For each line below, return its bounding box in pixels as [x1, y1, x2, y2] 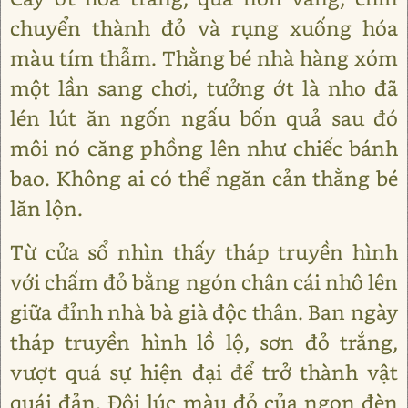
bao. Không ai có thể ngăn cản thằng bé [10, 165, 398, 192]
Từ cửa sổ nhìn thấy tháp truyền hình [10, 239, 398, 266]
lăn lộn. [10, 195, 83, 222]
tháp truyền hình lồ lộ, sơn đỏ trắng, [10, 329, 398, 356]
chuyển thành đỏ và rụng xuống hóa [10, 15, 398, 42]
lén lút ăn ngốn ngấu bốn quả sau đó [10, 105, 398, 132]
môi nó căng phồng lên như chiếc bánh [10, 135, 398, 162]
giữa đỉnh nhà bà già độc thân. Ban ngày [10, 299, 398, 326]
